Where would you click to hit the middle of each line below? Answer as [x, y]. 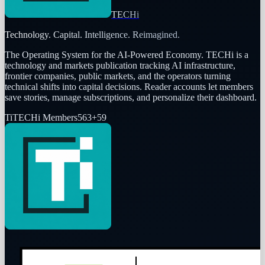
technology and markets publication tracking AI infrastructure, [120, 65]
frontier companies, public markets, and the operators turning [118, 76]
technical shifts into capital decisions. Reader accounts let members [129, 86]
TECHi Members [45, 117]
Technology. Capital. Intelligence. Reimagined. [92, 34]
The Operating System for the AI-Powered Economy [103, 54]
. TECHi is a [225, 54]
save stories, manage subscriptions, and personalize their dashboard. [131, 97]
